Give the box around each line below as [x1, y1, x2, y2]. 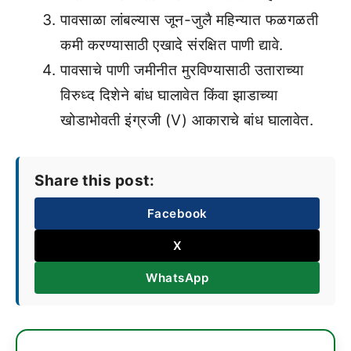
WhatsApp [146, 270, 208, 285]
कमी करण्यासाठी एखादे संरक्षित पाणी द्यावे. [60, 35, 284, 54]
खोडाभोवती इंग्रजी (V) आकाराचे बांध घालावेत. [60, 110, 313, 129]
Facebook [147, 205, 208, 221]
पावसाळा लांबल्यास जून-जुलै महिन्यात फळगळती [60, 10, 318, 29]
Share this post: [34, 171, 154, 190]
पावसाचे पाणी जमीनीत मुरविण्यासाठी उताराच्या [60, 60, 303, 79]
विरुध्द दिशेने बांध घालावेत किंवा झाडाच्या [60, 85, 277, 104]
